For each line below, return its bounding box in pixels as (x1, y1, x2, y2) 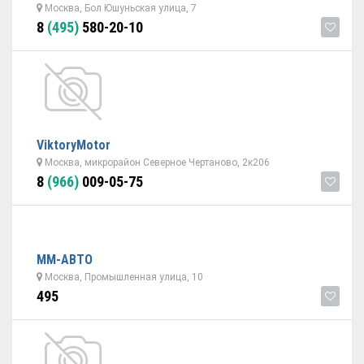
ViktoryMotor (37, 137, 110, 153)
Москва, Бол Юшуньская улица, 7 (42, 2, 197, 14)
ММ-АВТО (37, 252, 93, 267)
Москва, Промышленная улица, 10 (42, 271, 203, 283)
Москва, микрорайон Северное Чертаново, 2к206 (42, 157, 270, 168)
